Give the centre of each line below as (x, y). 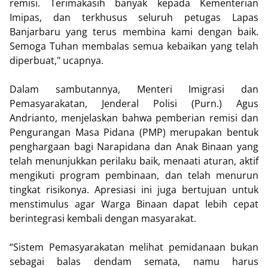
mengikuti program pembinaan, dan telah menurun (134, 176)
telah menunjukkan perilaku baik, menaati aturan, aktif (134, 161)
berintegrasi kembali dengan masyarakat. (103, 219)
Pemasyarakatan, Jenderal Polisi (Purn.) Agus (134, 104)
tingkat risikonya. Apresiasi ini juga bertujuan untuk (134, 190)
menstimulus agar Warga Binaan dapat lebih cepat (134, 204)
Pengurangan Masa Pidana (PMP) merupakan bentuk (134, 133)
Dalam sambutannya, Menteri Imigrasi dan (134, 89)
